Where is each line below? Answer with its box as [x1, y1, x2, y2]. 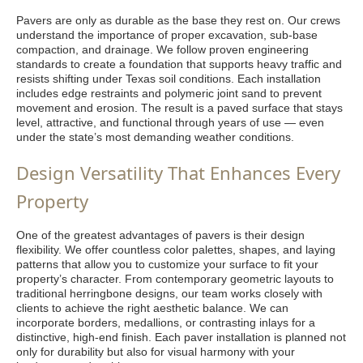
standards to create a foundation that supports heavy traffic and [16, 58, 342, 70]
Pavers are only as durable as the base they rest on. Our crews [16, 14, 340, 27]
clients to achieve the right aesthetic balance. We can [16, 301, 288, 314]
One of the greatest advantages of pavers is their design [16, 228, 305, 241]
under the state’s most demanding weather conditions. [16, 130, 294, 143]
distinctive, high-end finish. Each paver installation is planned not [16, 331, 346, 344]
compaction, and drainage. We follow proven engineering [16, 43, 309, 56]
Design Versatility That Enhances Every [16, 160, 340, 185]
